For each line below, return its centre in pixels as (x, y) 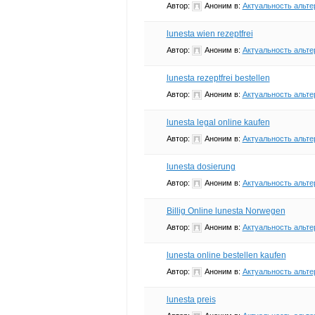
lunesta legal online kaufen (218, 122)
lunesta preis (191, 299)
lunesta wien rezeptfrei (210, 33)
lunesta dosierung (201, 166)
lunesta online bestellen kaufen (226, 255)
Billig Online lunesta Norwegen (226, 211)
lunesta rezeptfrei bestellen (218, 78)
